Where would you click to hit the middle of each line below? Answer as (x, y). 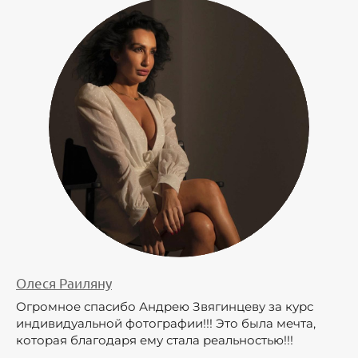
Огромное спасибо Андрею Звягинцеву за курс (165, 306)
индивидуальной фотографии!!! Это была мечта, (166, 323)
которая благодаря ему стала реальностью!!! (161, 340)
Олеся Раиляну (64, 282)
